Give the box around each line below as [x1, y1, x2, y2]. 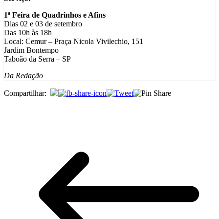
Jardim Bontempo [4, 46, 59, 55]
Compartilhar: [4, 88, 46, 97]
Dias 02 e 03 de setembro [4, 20, 82, 28]
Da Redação [4, 71, 43, 80]
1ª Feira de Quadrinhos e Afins [4, 11, 106, 20]
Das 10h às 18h [4, 28, 52, 37]
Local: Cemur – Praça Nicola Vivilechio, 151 [4, 37, 143, 46]
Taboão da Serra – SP [4, 55, 71, 64]
